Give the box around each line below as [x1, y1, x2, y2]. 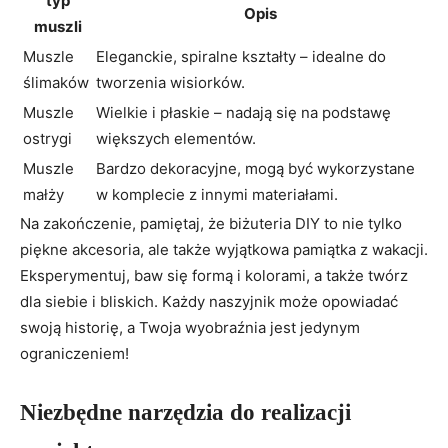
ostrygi [23, 129, 72, 149]
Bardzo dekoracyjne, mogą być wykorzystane [96, 159, 415, 179]
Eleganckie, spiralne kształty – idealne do [96, 47, 386, 67]
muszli [33, 17, 82, 37]
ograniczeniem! [20, 344, 129, 364]
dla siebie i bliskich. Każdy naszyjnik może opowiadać [20, 292, 398, 312]
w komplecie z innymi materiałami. [96, 185, 338, 205]
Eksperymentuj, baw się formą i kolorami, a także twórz [20, 266, 408, 286]
